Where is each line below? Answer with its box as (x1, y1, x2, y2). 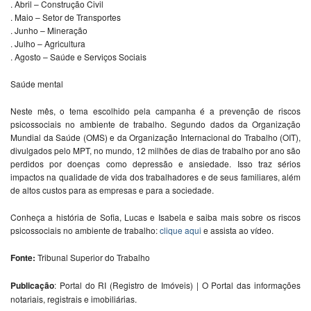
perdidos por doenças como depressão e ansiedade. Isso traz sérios (10, 158, 301, 170)
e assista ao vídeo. (201, 224, 274, 237)
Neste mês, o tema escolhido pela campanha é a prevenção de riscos (10, 105, 301, 117)
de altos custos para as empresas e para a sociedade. (10, 184, 214, 196)
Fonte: (10, 251, 35, 264)
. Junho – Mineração (10, 24, 87, 37)
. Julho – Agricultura (10, 37, 85, 50)
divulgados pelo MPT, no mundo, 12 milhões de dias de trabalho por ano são (10, 144, 301, 157)
